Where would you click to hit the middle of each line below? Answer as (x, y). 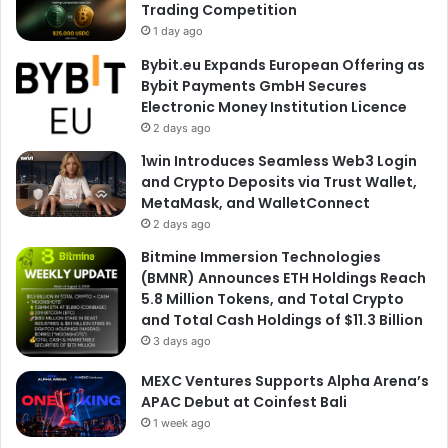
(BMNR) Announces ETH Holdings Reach (283, 278)
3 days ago (182, 341)
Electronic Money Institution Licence (274, 107)
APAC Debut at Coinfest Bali (244, 402)
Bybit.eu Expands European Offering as (283, 65)
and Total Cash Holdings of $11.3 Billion (282, 320)
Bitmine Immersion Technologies (261, 257)
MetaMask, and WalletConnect (255, 203)
